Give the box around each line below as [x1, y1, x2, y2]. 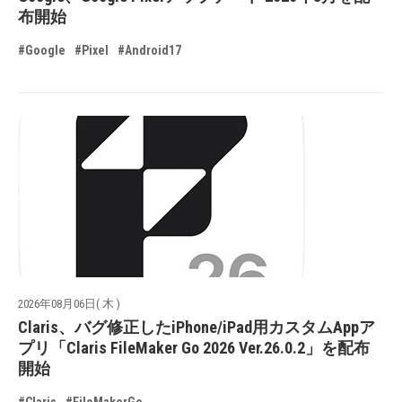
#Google [18, 43, 66, 58]
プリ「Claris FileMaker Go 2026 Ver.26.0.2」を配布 [18, 338, 370, 358]
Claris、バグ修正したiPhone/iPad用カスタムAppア [18, 318, 375, 337]
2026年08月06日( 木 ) [18, 297, 120, 311]
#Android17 [118, 43, 181, 58]
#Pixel [74, 43, 109, 58]
